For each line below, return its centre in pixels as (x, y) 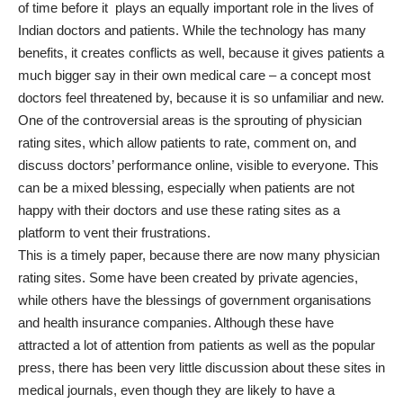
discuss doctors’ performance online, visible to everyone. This (198, 165)
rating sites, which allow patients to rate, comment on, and (187, 142)
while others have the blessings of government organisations (195, 300)
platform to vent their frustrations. (114, 232)
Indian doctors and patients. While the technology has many (192, 30)
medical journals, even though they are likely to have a (176, 390)
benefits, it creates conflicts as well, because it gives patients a (201, 52)
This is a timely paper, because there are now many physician (199, 255)
